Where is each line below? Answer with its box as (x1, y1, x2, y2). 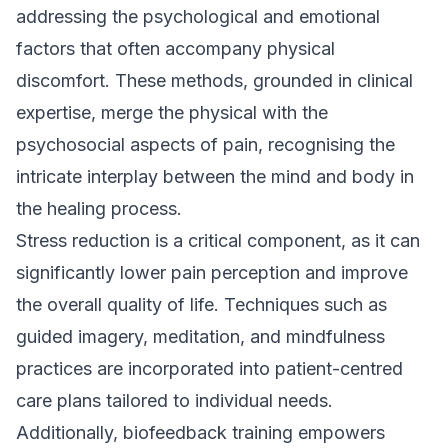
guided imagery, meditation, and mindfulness (16, 326, 385, 347)
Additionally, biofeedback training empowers (16, 422, 385, 443)
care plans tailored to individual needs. (16, 390, 333, 411)
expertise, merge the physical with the (16, 102, 328, 123)
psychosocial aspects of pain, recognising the (16, 134, 395, 155)
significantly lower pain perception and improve (16, 262, 408, 283)
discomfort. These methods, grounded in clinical (16, 70, 413, 91)
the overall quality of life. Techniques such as (16, 294, 387, 315)
